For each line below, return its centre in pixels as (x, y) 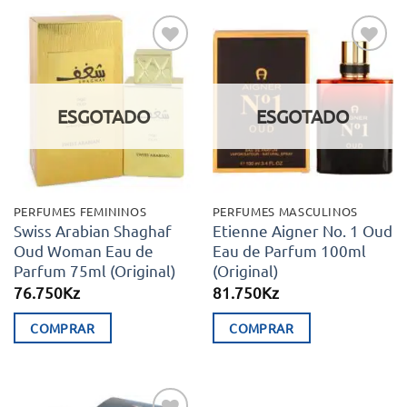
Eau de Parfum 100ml (289, 251)
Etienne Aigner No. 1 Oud (302, 231)
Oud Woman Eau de (83, 251)
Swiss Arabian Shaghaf (92, 231)
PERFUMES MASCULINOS (285, 211)
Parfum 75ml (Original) (94, 271)
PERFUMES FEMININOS (80, 211)
